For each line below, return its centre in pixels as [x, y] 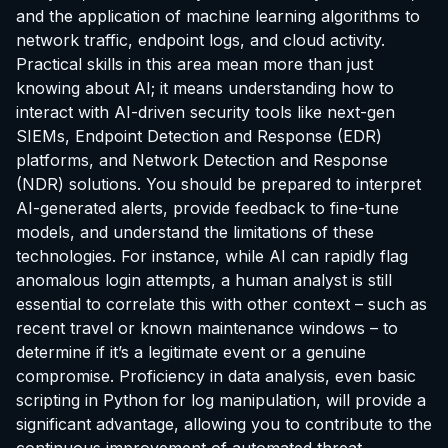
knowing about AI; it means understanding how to [205, 88]
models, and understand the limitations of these [195, 232]
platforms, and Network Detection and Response [202, 160]
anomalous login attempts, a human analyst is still [204, 280]
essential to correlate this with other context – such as [221, 304]
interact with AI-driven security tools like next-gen [205, 112]
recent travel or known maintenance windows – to [207, 328]
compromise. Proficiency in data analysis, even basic [216, 376]
